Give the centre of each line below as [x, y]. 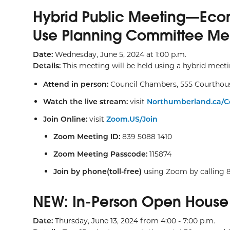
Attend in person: [77, 84]
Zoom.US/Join [132, 119]
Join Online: [65, 119]
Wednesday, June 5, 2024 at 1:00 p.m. [120, 54]
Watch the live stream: [87, 101]
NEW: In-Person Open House [131, 202]
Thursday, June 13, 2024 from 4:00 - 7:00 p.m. [134, 221]
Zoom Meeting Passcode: [101, 154]
